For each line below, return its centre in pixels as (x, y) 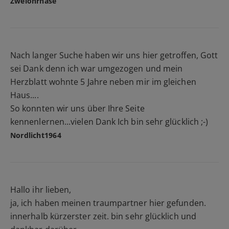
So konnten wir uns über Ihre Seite (77, 108)
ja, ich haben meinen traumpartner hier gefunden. (108, 203)
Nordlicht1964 (36, 135)
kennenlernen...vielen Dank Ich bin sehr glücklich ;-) (109, 121)
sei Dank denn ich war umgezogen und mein (97, 68)
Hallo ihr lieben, (41, 189)
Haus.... (25, 95)
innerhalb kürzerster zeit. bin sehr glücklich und (103, 216)
